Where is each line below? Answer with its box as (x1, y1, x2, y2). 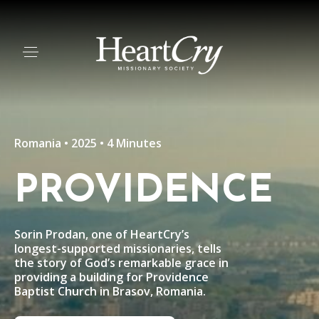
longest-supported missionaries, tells (14, 241, 221, 256)
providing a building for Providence (14, 269, 209, 285)
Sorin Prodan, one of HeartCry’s (14, 226, 189, 242)
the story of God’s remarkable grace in (14, 255, 229, 271)
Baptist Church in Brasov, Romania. (14, 283, 206, 299)
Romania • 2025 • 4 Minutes (14, 135, 162, 151)
